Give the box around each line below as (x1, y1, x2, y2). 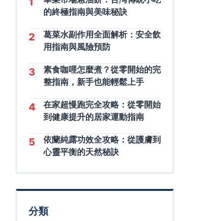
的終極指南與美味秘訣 (43, 7, 127, 17)
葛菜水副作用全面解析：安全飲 (43, 30, 161, 39)
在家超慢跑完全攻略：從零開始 (43, 100, 161, 110)
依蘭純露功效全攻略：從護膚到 (43, 135, 161, 145)
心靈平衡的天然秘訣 (43, 147, 119, 157)
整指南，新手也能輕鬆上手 (43, 77, 144, 87)
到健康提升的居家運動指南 (43, 112, 144, 122)
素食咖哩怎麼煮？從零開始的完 (43, 65, 161, 74)
